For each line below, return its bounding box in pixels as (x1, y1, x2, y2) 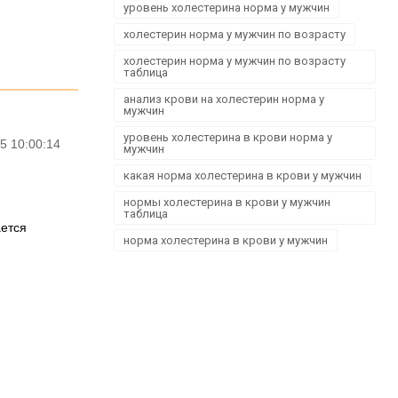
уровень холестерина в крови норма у (123, 131, 332, 144)
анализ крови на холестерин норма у (123, 92, 324, 106)
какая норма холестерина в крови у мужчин (123, 169, 362, 182)
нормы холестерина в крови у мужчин (123, 195, 330, 209)
